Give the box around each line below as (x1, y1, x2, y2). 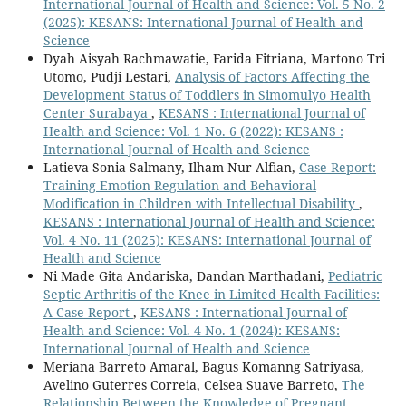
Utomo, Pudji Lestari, (43, 67, 175, 85)
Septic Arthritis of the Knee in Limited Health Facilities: (43, 285, 380, 303)
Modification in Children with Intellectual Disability (43, 194, 359, 212)
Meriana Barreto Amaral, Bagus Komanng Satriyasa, (43, 357, 364, 375)
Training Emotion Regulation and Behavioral (43, 176, 316, 194)
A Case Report (43, 303, 133, 321)
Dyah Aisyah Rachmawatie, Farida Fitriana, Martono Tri (43, 49, 385, 67)
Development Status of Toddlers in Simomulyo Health (43, 85, 371, 103)
